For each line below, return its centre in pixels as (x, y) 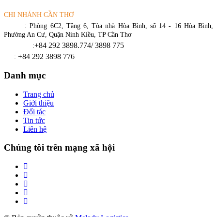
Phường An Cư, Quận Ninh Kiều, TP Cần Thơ (68, 35)
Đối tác (34, 111)
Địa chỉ (15, 26)
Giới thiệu (39, 103)
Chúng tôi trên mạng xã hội (59, 148)
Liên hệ (35, 129)
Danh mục (25, 76)
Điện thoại (18, 46)
